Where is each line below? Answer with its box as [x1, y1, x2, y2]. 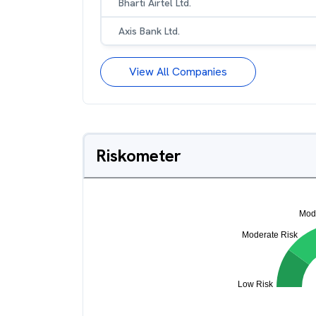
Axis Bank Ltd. [119, 25, 180, 37]
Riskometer [96, 145, 181, 166]
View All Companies [129, 64, 227, 79]
